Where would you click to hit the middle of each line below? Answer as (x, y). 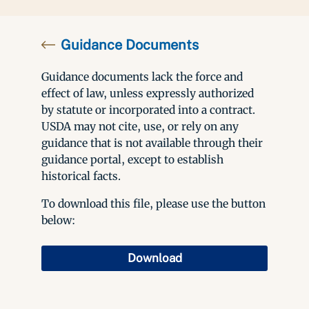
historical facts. (81, 176)
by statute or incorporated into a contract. (148, 110)
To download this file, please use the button (153, 203)
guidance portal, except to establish (132, 159)
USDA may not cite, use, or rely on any (140, 126)
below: (58, 220)
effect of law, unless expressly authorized (148, 93)
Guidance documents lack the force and (142, 77)
